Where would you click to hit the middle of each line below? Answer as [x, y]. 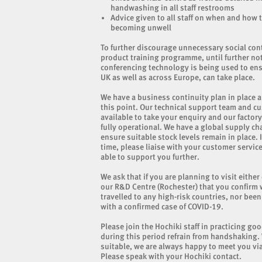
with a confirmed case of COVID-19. [164, 206]
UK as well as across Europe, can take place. [178, 77]
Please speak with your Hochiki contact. [171, 256]
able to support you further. [150, 157]
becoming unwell [141, 27]
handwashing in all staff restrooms [173, 8]
